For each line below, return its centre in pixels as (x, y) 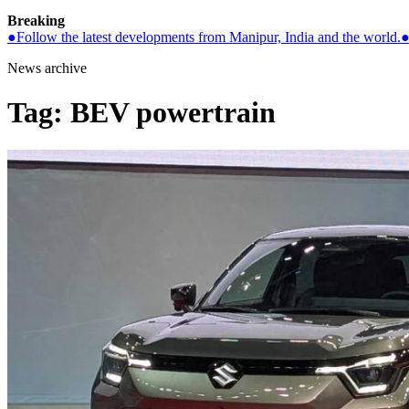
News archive (47, 68)
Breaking (36, 21)
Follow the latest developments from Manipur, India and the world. (209, 37)
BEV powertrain (173, 113)
